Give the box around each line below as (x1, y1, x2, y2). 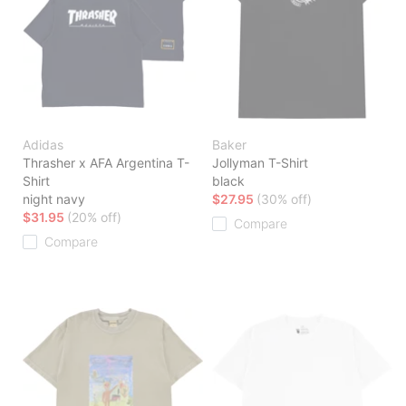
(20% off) (67, 209, 121, 226)
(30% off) (256, 191, 312, 208)
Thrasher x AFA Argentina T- (23, 155, 189, 171)
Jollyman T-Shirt (212, 155, 308, 171)
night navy (23, 191, 85, 208)
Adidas (23, 137, 63, 153)
